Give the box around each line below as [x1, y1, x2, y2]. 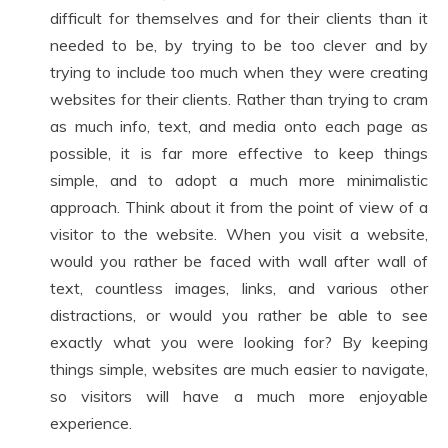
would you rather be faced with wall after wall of [50, 251, 428, 271]
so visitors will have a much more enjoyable [50, 386, 428, 406]
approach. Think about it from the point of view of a [50, 197, 428, 217]
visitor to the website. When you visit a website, [50, 224, 428, 244]
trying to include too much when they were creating [50, 62, 428, 82]
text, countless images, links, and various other [50, 278, 428, 298]
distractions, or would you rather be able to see [50, 305, 428, 325]
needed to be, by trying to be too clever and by [50, 35, 428, 55]
